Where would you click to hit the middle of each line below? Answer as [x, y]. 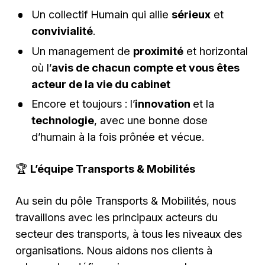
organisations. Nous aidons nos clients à [114, 251]
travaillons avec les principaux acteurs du [117, 217]
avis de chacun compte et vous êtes [145, 67]
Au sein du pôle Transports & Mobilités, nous [126, 201]
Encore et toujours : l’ [83, 103]
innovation [164, 103]
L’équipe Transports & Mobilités [114, 169]
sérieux [191, 14]
